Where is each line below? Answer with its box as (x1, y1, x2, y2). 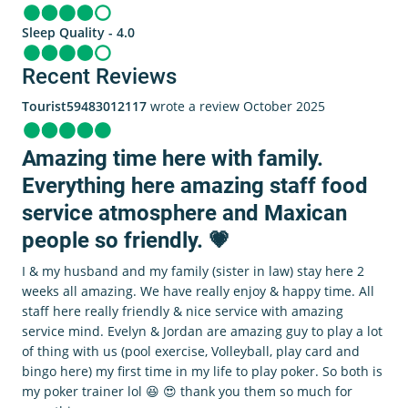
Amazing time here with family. (22, 146, 323, 172)
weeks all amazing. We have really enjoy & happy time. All (22, 282, 374, 301)
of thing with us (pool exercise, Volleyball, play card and (22, 342, 360, 361)
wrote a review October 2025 (147, 97, 325, 116)
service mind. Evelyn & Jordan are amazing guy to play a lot (22, 322, 382, 341)
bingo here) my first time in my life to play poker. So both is (22, 362, 382, 381)
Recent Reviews (22, 64, 177, 90)
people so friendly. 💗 (22, 228, 230, 254)
